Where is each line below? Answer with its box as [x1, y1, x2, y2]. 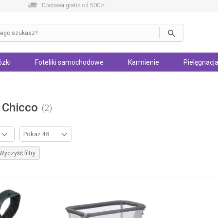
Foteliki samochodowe [35, 58, 104, 66]
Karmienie [128, 58, 159, 66]
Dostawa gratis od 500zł [42, 2, 105, 9]
